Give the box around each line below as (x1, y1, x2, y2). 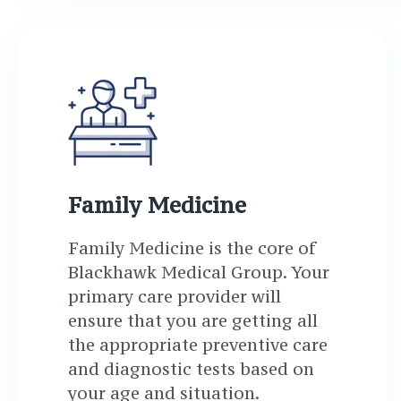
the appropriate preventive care (68, 334, 328, 355)
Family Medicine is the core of (68, 237, 316, 259)
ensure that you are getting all (68, 310, 318, 331)
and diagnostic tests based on (68, 358, 314, 380)
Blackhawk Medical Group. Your (68, 261, 329, 283)
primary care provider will (68, 286, 281, 307)
